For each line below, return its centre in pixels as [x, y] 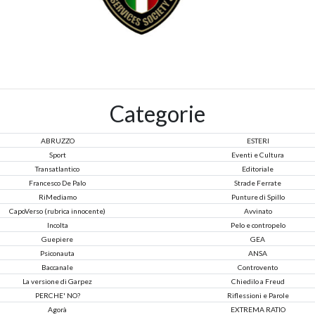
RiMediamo [57, 197]
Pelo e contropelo [258, 225]
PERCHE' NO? [57, 295]
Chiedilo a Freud [258, 281]
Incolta [57, 225]
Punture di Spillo [258, 197]
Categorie [157, 113]
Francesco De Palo [57, 182]
